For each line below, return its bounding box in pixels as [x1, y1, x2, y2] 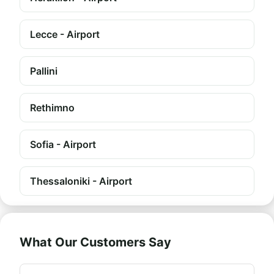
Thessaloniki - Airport [30, 175, 132, 187]
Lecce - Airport [30, 28, 100, 40]
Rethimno [30, 102, 75, 114]
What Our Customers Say [20, 235, 171, 250]
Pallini [30, 65, 57, 77]
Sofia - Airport [30, 138, 96, 150]
